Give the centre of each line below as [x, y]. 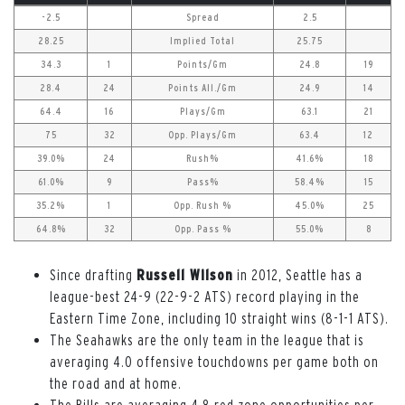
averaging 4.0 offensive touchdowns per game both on [214, 361]
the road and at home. [116, 383]
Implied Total [202, 40]
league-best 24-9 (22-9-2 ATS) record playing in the [205, 296]
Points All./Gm [202, 87]
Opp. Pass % [202, 228]
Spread [202, 17]
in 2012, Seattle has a [298, 274]
